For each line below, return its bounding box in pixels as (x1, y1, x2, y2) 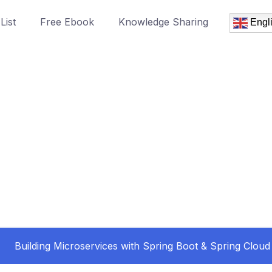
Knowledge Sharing (118, 15, 208, 28)
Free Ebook (40, 15, 94, 28)
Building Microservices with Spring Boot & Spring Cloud (15, 239, 270, 252)
